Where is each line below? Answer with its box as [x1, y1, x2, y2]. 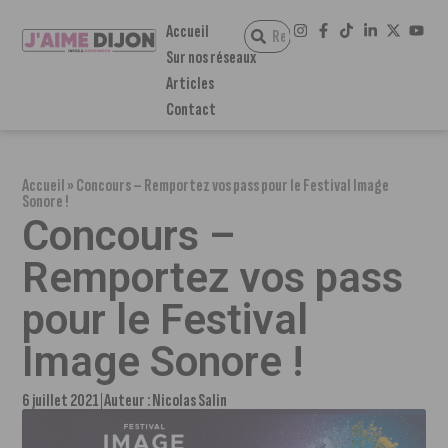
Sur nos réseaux [165, 47, 256, 68]
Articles [165, 73, 214, 94]
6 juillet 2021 [22, 390, 100, 411]
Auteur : [104, 390, 153, 411]
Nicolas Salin [152, 390, 228, 411]
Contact [165, 99, 216, 120]
